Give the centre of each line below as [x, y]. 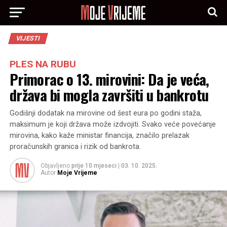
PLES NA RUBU [43, 64]
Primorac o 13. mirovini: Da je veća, [109, 79]
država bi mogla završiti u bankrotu [109, 95]
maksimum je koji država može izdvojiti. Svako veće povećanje [112, 124]
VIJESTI [28, 38]
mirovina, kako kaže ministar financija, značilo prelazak [99, 136]
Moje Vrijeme [77, 173]
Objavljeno [55, 166]
